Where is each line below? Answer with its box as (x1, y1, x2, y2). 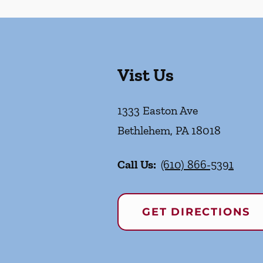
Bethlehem (117, 123, 170, 137)
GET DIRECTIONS (142, 205, 251, 218)
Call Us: (117, 157, 156, 171)
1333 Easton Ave (117, 103, 198, 117)
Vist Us (117, 65, 174, 86)
